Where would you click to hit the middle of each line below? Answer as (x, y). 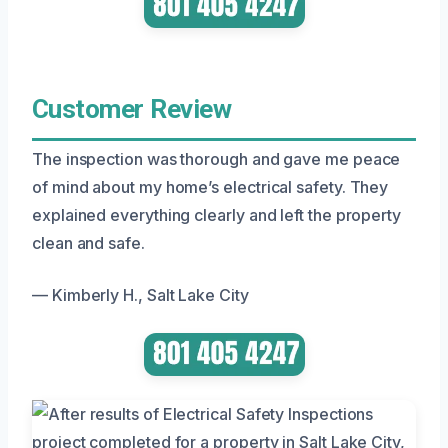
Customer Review (132, 109)
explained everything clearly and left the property (217, 215)
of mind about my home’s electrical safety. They (210, 187)
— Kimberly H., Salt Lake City (140, 295)
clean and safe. (88, 243)
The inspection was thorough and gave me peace (216, 159)
